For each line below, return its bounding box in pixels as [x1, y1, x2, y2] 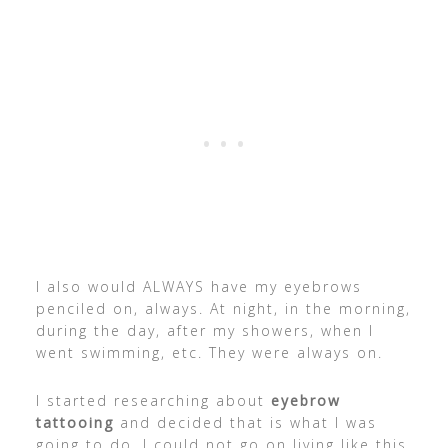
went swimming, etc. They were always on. [35, 342, 383, 362]
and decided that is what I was [113, 412, 377, 432]
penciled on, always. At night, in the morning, [35, 298, 411, 318]
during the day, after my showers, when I [35, 320, 374, 340]
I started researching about [35, 390, 265, 410]
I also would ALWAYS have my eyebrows [35, 276, 362, 296]
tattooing [35, 412, 114, 432]
